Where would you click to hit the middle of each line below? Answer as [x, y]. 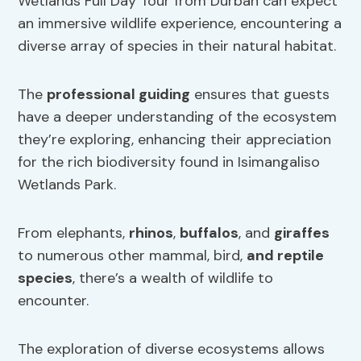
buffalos [210, 233]
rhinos [151, 233]
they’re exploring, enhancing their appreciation [175, 140]
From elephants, [74, 233]
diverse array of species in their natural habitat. [177, 46]
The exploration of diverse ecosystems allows [172, 349]
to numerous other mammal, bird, [133, 256]
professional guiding [119, 95]
